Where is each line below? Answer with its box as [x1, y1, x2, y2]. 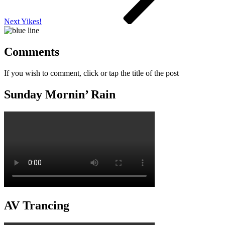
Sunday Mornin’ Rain [4, 87, 116, 101]
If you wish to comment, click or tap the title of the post [4, 69, 179, 78]
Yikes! [21, 17, 42, 26]
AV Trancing [4, 198, 69, 212]
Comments [4, 45, 59, 59]
